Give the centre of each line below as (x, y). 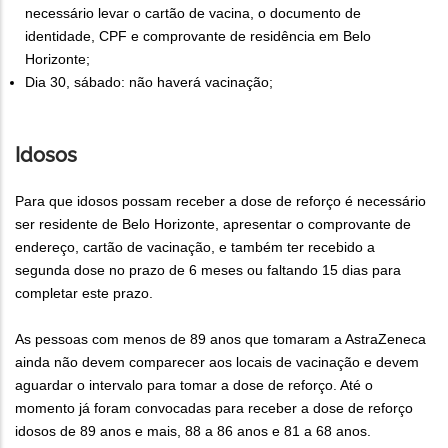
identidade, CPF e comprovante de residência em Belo (198, 36)
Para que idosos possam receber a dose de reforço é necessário (220, 201)
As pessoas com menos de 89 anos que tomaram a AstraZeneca (220, 339)
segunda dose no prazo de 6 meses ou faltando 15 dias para (208, 270)
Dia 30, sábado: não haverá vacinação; (149, 82)
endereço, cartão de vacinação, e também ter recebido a (195, 247)
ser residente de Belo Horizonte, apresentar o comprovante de (213, 224)
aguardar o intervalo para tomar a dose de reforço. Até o (194, 385)
